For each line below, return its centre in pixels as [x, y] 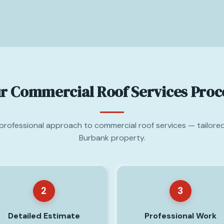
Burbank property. [112, 138]
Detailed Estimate [44, 216]
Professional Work [180, 216]
